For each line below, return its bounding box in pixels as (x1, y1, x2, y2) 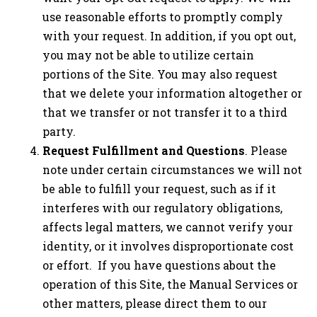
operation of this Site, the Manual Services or (42, 277, 298, 292)
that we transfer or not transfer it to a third (42, 105, 287, 120)
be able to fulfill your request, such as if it (42, 181, 276, 197)
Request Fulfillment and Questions (42, 143, 245, 158)
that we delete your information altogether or (42, 86, 302, 101)
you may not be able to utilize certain (42, 47, 254, 63)
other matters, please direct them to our (42, 296, 267, 311)
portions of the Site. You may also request (42, 67, 277, 82)
